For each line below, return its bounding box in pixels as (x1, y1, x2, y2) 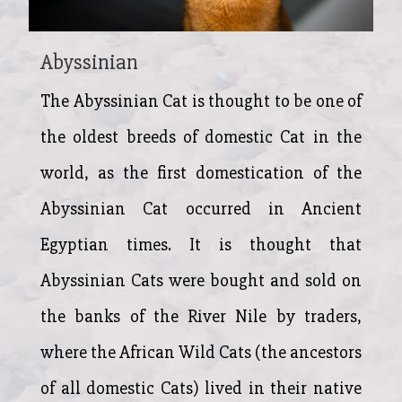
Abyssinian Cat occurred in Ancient (40, 197, 362, 220)
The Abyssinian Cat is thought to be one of (40, 89, 362, 112)
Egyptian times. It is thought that (40, 232, 362, 256)
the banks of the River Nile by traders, (40, 304, 362, 328)
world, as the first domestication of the (40, 161, 362, 184)
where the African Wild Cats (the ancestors (40, 340, 362, 363)
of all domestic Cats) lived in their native (40, 376, 362, 399)
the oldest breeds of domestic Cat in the (40, 125, 362, 148)
